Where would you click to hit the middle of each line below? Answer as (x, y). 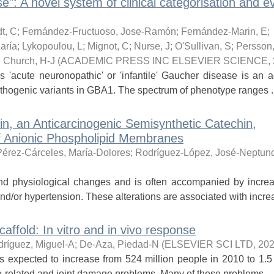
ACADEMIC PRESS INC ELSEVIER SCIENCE (164, 61)
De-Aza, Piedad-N (119, 244)
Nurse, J (152, 46)
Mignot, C (108, 46)
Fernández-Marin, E (224, 31)
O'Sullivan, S (203, 46)
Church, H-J (29, 61)
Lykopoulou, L (52, 46)
